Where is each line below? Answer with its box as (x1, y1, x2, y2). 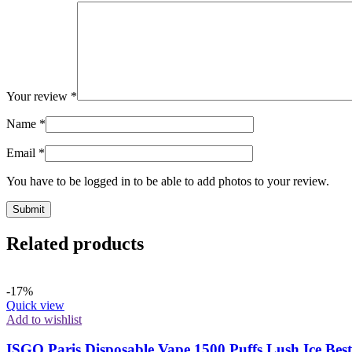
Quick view (6, 298, 64, 312)
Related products (6, 233, 144, 254)
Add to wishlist (6, 312, 82, 326)
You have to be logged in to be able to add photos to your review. (6, 174, 329, 188)
